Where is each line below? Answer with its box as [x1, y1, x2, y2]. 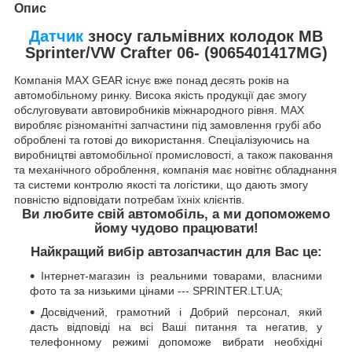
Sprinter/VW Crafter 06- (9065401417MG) [24, 43, 328, 61]
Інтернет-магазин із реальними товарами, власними [41, 269, 322, 282]
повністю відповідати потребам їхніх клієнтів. [14, 193, 244, 207]
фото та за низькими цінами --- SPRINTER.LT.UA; [30, 284, 283, 297]
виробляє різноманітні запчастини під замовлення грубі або [14, 119, 321, 132]
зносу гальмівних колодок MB [83, 27, 323, 45]
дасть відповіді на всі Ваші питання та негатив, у [30, 320, 322, 333]
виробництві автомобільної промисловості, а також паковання [14, 148, 333, 162]
